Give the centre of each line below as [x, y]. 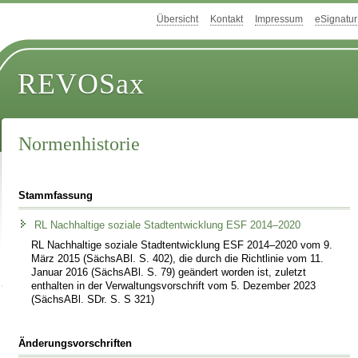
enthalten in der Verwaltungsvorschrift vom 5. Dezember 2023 [174, 286]
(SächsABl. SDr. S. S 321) [93, 299]
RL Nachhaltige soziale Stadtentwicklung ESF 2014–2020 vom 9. [182, 245]
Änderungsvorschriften [76, 343]
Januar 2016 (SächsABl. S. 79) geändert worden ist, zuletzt [169, 272]
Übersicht [177, 20]
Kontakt [227, 20]
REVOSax [82, 84]
